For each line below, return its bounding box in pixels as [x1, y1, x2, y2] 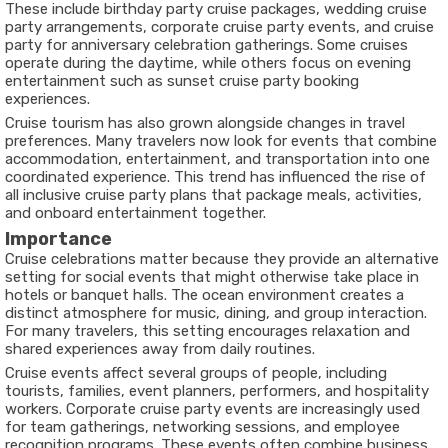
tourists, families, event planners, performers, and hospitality [5, 382, 429, 400]
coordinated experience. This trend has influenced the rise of [5, 168, 426, 186]
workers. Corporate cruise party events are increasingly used [5, 400, 420, 418]
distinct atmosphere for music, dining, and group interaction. [5, 304, 427, 322]
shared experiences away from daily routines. [5, 340, 315, 358]
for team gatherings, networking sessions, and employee [5, 418, 400, 436]
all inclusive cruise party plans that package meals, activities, [5, 186, 422, 204]
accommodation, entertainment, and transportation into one [5, 150, 430, 168]
